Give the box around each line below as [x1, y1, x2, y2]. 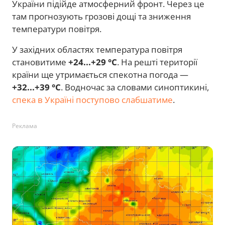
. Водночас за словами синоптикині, [61, 81, 209, 93]
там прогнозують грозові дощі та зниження [12, 11, 191, 23]
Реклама [12, 122, 37, 131]
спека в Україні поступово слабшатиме [12, 94, 173, 106]
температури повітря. [12, 23, 101, 35]
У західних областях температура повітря [12, 44, 182, 56]
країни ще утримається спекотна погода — [12, 69, 188, 81]
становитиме [12, 56, 68, 68]
